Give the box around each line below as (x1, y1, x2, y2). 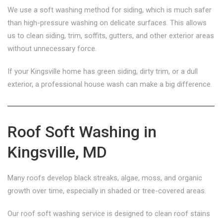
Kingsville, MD (7, 143, 107, 162)
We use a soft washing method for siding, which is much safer (7, 5, 212, 14)
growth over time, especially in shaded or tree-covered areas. (7, 186, 206, 195)
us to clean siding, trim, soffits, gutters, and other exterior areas (7, 31, 214, 40)
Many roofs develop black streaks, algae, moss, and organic (7, 173, 202, 182)
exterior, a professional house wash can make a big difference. (7, 80, 212, 89)
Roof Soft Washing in (7, 122, 157, 141)
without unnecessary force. (7, 44, 97, 53)
